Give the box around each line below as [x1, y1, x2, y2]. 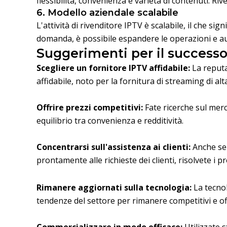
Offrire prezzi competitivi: [36, 102, 143, 113]
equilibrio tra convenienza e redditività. [36, 115, 183, 127]
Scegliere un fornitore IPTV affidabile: [36, 62, 190, 74]
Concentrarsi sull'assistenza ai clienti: [36, 141, 191, 153]
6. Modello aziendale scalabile [36, 7, 178, 19]
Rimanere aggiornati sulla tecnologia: [36, 182, 192, 194]
